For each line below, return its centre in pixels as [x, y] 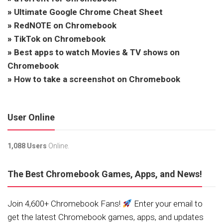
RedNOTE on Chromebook [65, 25]
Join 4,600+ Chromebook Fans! [65, 203]
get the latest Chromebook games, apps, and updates [106, 217]
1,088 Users [27, 146]
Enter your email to [167, 203]
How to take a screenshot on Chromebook [97, 79]
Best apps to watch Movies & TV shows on [97, 52]
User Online [31, 117]
